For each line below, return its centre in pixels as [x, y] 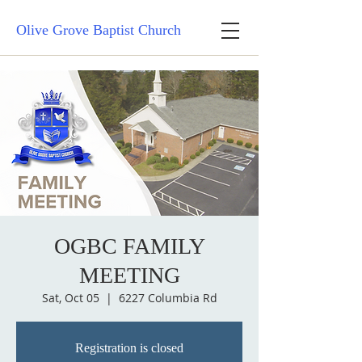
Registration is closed [129, 348]
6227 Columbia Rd [168, 298]
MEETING [129, 275]
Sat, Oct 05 [70, 298]
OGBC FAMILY [129, 246]
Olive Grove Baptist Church [99, 30]
